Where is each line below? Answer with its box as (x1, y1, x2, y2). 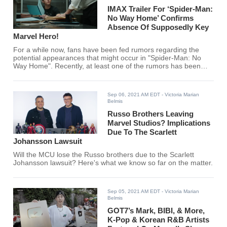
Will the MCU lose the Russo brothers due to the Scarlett (13, 151, 195, 159)
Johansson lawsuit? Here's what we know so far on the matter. (13, 159, 213, 167)
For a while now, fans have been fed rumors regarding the (13, 46, 200, 54)
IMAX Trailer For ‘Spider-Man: (107, 5, 213, 14)
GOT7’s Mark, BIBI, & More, (107, 206, 205, 215)
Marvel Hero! (13, 32, 59, 41)
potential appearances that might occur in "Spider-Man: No (13, 54, 202, 62)
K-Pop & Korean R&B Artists (107, 215, 210, 224)
